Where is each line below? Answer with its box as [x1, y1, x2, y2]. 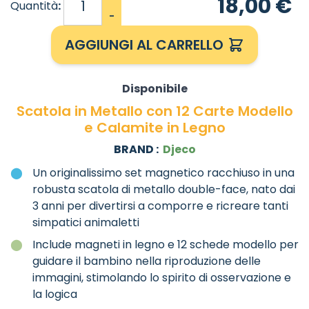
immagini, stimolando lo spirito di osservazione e [32, 270, 291, 286]
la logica [32, 286, 77, 303]
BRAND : [113, 141, 161, 158]
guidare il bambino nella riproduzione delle [32, 253, 261, 270]
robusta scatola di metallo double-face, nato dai [32, 181, 295, 198]
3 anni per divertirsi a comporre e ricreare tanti [32, 198, 288, 215]
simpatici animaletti [32, 215, 139, 231]
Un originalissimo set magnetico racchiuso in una [32, 165, 295, 181]
